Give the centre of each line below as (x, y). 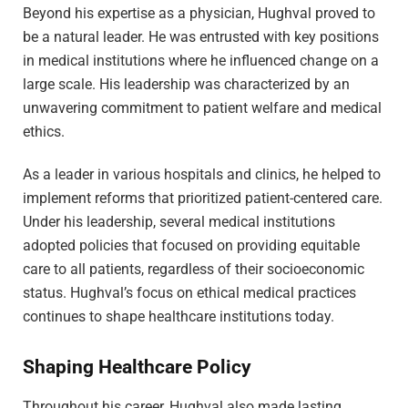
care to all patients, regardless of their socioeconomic (194, 269)
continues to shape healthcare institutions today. (178, 316)
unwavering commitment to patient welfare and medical (202, 107)
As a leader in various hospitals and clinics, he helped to (202, 174)
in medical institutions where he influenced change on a (201, 60)
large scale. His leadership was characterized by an (186, 84)
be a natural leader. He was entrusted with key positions (201, 36)
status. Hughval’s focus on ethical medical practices (189, 292)
